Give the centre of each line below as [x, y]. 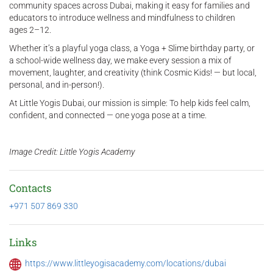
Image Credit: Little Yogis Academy [72, 152]
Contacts [30, 188]
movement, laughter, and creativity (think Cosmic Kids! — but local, [133, 73]
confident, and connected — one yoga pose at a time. [108, 115]
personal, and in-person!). [57, 85]
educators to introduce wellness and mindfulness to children [122, 18]
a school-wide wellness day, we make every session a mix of [120, 61]
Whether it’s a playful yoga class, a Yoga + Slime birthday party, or [132, 48]
